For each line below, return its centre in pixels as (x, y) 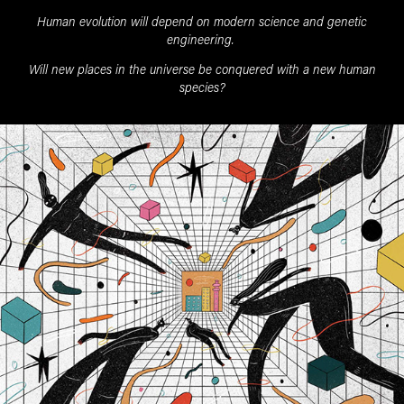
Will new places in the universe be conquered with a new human (202, 69)
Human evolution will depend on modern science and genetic (202, 21)
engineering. (202, 39)
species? (202, 87)
